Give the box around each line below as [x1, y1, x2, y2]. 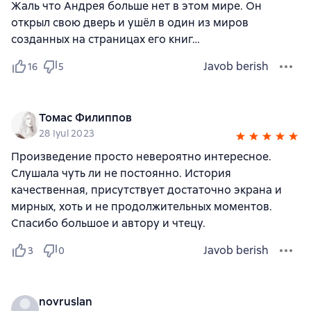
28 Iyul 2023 [39, 127, 94, 140]
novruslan [39, 294, 92, 309]
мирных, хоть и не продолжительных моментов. [11, 199, 272, 214]
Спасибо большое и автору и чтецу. [11, 216, 205, 230]
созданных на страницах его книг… [11, 32, 200, 47]
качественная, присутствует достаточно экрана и [11, 183, 282, 197]
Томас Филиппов [39, 110, 132, 125]
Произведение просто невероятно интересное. [11, 149, 271, 164]
